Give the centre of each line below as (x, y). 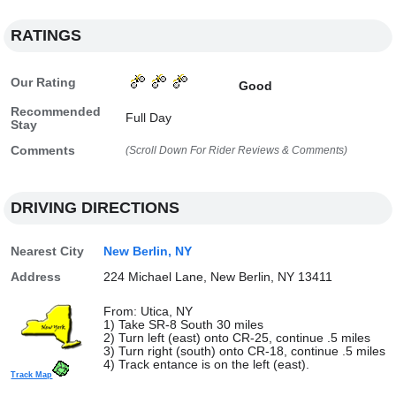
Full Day (149, 118)
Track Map (32, 375)
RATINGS (46, 35)
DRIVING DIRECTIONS (95, 208)
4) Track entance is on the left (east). (207, 365)
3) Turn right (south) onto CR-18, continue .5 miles (245, 351)
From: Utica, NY (148, 312)
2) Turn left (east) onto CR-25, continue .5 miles (237, 338)
